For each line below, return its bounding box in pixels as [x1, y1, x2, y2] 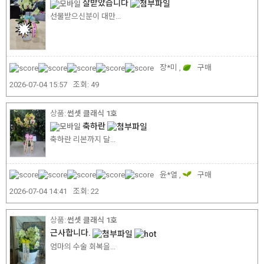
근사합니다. [50, 228, 93, 238]
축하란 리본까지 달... [50, 134, 115, 144]
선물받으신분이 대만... [50, 12, 121, 21]
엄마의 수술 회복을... [50, 242, 115, 251]
